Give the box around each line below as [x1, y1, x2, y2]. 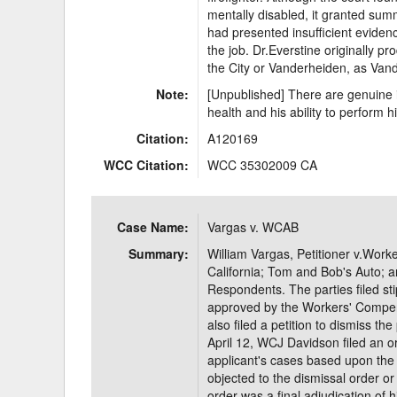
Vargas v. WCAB [207, 218, 300, 236]
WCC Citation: [104, 156, 190, 174]
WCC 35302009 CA [207, 156, 318, 174]
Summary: [128, 245, 190, 262]
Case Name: [117, 218, 190, 236]
